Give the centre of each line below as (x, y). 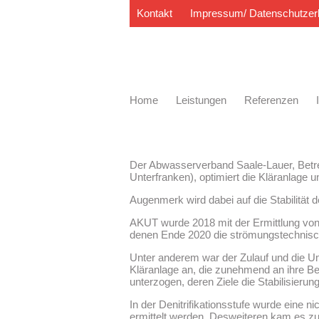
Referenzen (271, 100)
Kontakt (155, 13)
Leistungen (201, 100)
